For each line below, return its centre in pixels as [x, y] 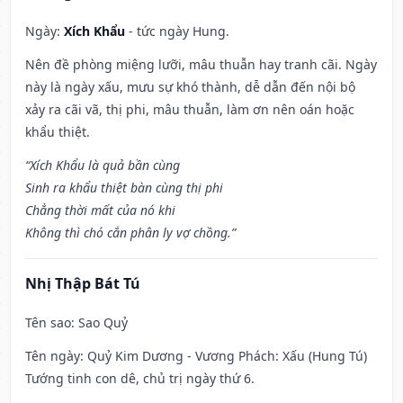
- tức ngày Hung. [177, 31]
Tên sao [48, 323]
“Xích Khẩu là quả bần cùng [103, 166]
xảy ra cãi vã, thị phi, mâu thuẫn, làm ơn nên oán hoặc [190, 110]
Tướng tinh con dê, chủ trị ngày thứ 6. [140, 379]
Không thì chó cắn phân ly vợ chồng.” [130, 233]
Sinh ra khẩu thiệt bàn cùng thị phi [124, 188]
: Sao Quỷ [99, 323]
